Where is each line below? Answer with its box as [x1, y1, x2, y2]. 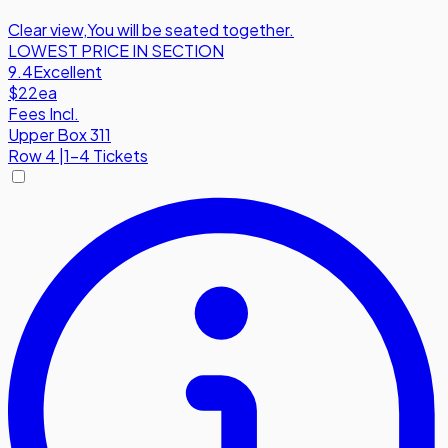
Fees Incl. [8, 102, 79, 124]
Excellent [33, 60, 102, 82]
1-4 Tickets [64, 144, 148, 166]
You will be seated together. [87, 18, 294, 40]
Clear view [8, 18, 83, 40]
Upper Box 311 [8, 123, 111, 145]
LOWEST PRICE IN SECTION [8, 39, 224, 61]
